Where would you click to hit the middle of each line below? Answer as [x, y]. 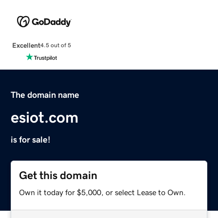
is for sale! [31, 139]
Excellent [26, 45]
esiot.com [45, 117]
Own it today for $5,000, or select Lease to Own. [103, 192]
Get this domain [58, 175]
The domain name [45, 95]
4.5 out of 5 [55, 45]
